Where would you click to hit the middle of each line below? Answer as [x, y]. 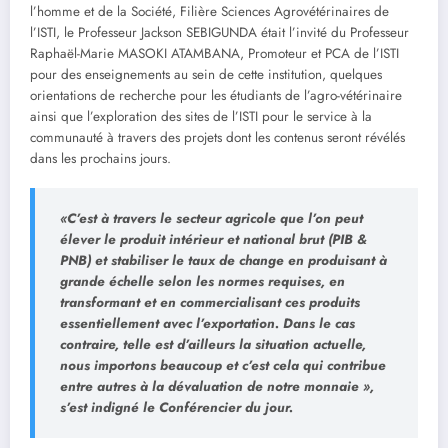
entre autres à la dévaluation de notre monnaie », [217, 387]
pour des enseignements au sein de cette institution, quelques [206, 75]
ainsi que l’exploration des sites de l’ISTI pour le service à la [201, 117]
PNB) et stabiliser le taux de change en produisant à [223, 261]
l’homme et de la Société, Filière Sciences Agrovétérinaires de [209, 12]
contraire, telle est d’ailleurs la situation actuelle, [213, 345]
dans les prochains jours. [100, 159]
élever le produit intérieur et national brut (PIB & [213, 240]
